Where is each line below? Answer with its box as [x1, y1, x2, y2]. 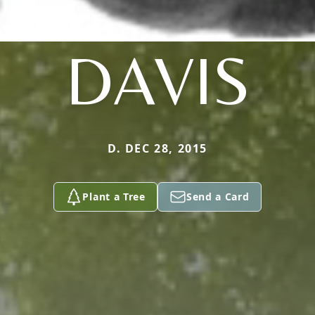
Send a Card [186, 190, 250, 203]
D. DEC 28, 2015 [108, 141, 207, 156]
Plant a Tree [82, 190, 146, 203]
